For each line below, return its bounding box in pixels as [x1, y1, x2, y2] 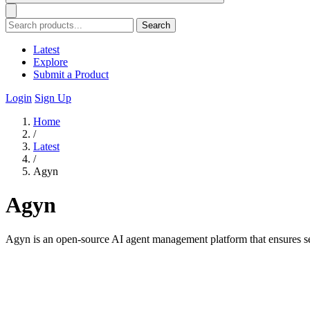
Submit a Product [33, 69, 109, 80]
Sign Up [35, 92, 71, 104]
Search [142, 20, 170, 30]
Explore [33, 56, 68, 68]
